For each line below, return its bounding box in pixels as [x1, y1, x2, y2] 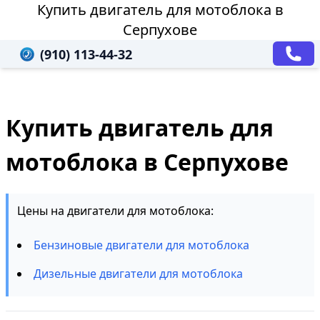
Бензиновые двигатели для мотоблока [34, 237, 249, 253]
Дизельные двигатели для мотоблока [34, 266, 243, 281]
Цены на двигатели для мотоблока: [17, 203, 214, 219]
